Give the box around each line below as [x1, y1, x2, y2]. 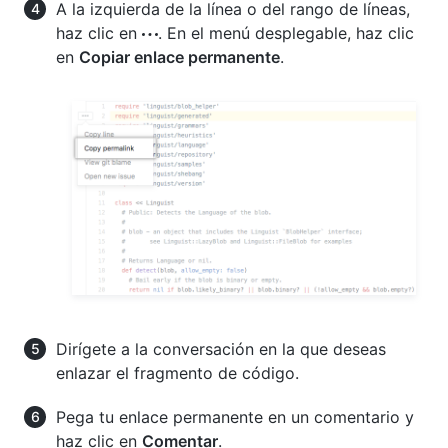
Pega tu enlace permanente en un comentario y [56, 407, 414, 428]
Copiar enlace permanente [79, 46, 280, 67]
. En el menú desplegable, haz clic [158, 22, 414, 43]
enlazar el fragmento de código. [56, 363, 299, 384]
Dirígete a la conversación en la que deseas [56, 339, 386, 360]
